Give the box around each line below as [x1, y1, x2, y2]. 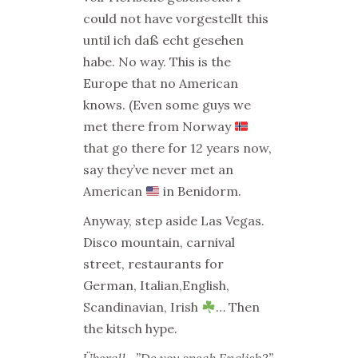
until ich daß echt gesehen [83, 32, 244, 48]
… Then [216, 299, 261, 315]
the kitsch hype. [83, 320, 177, 336]
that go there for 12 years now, [83, 140, 272, 156]
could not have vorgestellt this [83, 10, 268, 26]
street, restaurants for [83, 256, 224, 272]
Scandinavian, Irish [83, 299, 201, 315]
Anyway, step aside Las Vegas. [83, 213, 265, 229]
